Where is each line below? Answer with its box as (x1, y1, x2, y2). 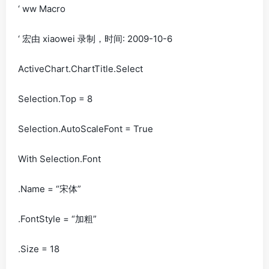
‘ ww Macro (18, 3, 65, 14)
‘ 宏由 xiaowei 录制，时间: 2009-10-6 (18, 33, 172, 44)
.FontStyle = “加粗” (18, 213, 97, 225)
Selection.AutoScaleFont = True (18, 123, 153, 134)
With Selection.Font (18, 153, 101, 165)
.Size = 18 (18, 243, 59, 255)
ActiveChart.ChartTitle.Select (18, 63, 143, 74)
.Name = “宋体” (18, 183, 81, 195)
